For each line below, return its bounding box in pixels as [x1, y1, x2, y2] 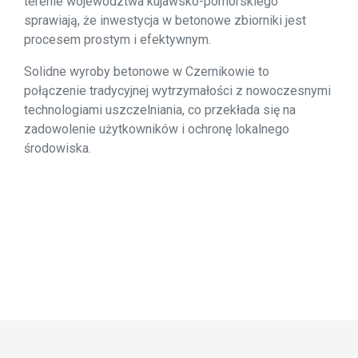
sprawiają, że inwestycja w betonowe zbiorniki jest [24, 13, 306, 28]
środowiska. [24, 141, 91, 156]
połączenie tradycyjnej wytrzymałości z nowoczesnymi [24, 83, 331, 98]
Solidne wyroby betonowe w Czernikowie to [24, 64, 269, 79]
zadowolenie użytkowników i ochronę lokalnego [24, 121, 289, 137]
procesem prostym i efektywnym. [24, 32, 211, 47]
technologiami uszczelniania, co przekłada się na [24, 102, 296, 117]
